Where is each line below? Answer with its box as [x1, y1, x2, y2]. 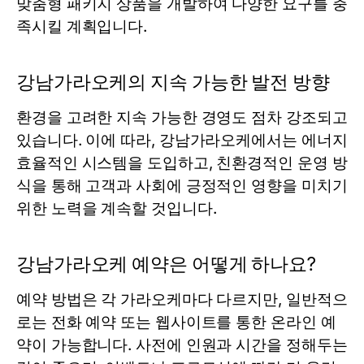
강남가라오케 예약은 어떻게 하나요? [16, 253, 316, 275]
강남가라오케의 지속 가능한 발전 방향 [16, 71, 330, 93]
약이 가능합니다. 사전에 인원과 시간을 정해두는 [16, 336, 348, 354]
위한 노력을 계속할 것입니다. [16, 199, 217, 218]
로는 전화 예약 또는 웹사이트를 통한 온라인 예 [16, 313, 336, 331]
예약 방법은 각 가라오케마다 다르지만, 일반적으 [16, 290, 348, 309]
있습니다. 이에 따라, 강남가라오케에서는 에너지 [16, 131, 348, 149]
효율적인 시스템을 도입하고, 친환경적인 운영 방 [16, 154, 348, 172]
